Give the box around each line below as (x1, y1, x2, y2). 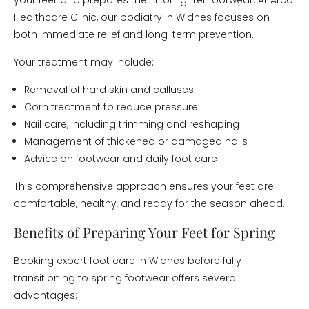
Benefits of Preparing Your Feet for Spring (14, 223, 275, 241)
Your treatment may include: (14, 55, 154, 69)
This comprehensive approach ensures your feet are (14, 179, 274, 193)
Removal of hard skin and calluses (24, 83, 194, 97)
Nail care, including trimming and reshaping (24, 117, 239, 131)
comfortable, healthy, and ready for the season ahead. (14, 197, 285, 210)
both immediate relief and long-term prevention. (14, 28, 254, 41)
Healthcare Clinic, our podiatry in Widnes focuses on (14, 10, 270, 24)
